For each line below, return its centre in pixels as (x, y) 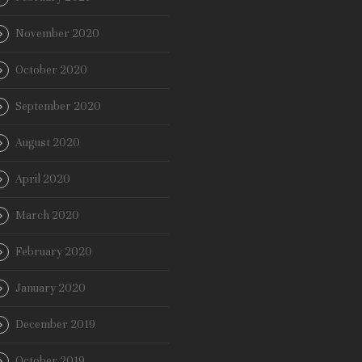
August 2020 (48, 143)
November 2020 (57, 34)
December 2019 (55, 325)
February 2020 (54, 252)
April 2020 (43, 179)
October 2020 (51, 70)
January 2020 (51, 288)
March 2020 (47, 216)
